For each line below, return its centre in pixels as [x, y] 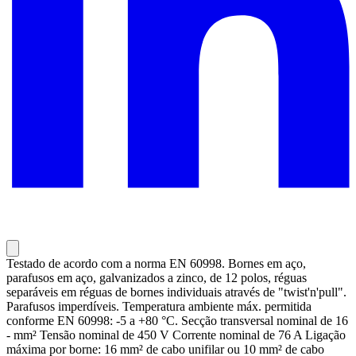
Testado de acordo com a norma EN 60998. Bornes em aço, [156, 264]
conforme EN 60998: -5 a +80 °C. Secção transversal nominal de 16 [177, 321]
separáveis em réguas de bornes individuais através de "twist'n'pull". [176, 292]
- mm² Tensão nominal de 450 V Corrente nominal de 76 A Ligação [176, 335]
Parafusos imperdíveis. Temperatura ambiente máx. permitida [159, 307]
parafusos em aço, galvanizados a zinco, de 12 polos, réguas [157, 278]
